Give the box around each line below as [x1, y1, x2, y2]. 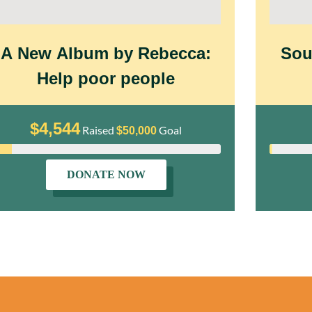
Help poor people [37, 68, 175, 88]
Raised [80, 123, 114, 136]
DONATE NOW [66, 168, 146, 180]
